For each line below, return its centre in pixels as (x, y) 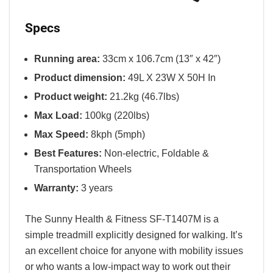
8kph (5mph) (117, 134)
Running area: (67, 58)
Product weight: (71, 96)
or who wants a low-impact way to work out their (128, 266)
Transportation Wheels (83, 169)
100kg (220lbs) (116, 115)
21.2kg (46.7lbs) (143, 96)
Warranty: (56, 188)
